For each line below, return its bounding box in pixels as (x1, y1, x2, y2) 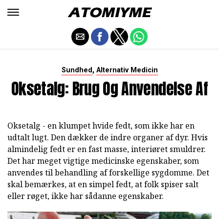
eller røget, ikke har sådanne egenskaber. (7, 191, 164, 201)
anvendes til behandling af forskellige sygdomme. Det (7, 167, 209, 178)
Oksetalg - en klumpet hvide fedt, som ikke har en (7, 120, 195, 131)
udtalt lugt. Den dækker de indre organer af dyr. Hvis (7, 132, 208, 143)
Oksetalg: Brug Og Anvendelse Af (11, 77, 208, 101)
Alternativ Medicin (96, 66, 158, 74)
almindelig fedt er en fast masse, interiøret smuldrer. (7, 144, 206, 154)
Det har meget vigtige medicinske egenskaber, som (7, 155, 199, 166)
